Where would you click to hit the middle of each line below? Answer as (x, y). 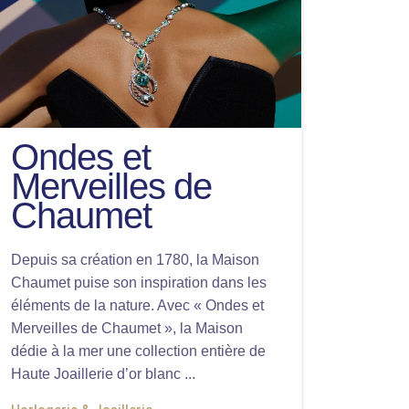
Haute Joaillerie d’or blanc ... (103, 374)
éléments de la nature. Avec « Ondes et (137, 305)
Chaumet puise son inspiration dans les (139, 283)
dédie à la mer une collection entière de (138, 351)
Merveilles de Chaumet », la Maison (127, 328)
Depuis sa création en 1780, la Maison (135, 260)
